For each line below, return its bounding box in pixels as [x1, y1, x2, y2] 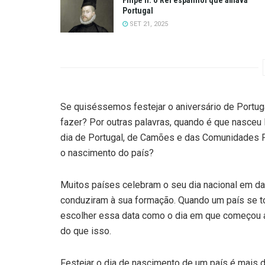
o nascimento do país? [60, 147, 154, 159]
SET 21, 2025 [128, 20, 168, 28]
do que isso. [60, 225, 111, 237]
